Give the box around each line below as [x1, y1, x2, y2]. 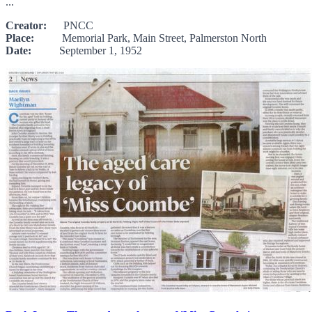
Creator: [6, 19, 47, 31]
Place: [6, 31, 34, 44]
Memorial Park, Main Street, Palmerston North [34, 31, 267, 44]
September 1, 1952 [31, 44, 142, 56]
